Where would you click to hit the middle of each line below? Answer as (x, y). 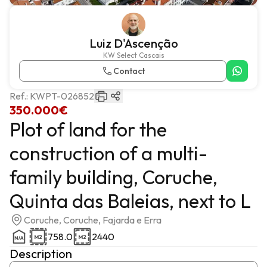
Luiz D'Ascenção (133, 43)
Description (41, 254)
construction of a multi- (108, 153)
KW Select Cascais (133, 55)
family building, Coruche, (114, 177)
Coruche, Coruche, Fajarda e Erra (93, 220)
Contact (129, 71)
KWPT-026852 (62, 96)
